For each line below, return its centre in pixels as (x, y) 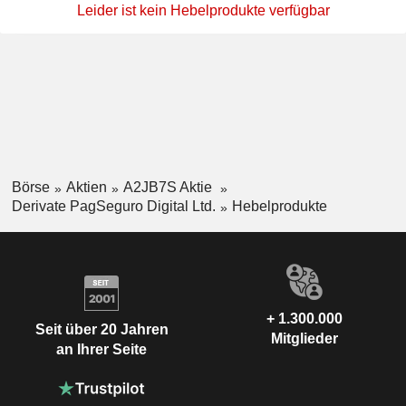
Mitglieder (304, 338)
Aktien (86, 188)
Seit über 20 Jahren (101, 330)
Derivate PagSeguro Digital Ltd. (113, 206)
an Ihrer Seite (101, 350)
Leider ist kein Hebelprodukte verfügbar (203, 11)
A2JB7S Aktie (169, 188)
